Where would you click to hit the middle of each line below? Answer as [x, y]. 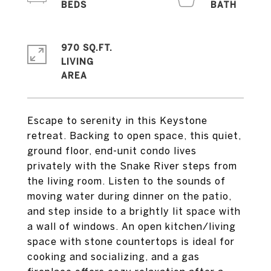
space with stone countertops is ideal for [131, 241]
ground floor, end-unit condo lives [112, 151]
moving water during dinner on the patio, [129, 196]
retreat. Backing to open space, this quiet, [134, 135]
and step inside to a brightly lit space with [134, 211]
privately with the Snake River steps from [132, 166]
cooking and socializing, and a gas [113, 256]
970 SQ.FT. [87, 48]
